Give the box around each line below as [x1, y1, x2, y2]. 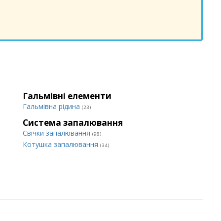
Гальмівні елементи [23, 90, 111, 102]
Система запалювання [23, 117, 123, 128]
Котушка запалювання [23, 140, 100, 149]
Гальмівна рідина [23, 102, 82, 111]
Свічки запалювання [23, 128, 92, 138]
